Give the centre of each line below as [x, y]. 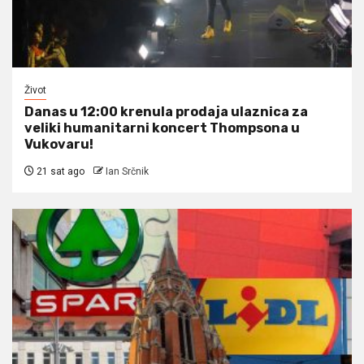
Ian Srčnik [127, 171]
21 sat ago [59, 171]
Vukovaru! [59, 144]
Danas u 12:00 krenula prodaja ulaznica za [166, 111]
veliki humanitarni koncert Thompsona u [162, 128]
